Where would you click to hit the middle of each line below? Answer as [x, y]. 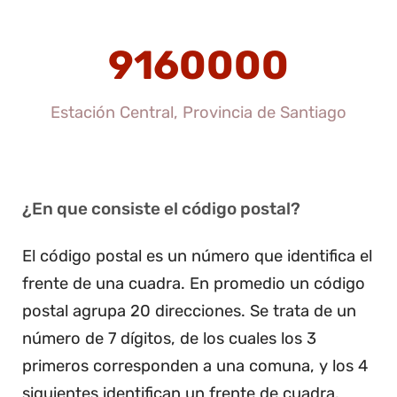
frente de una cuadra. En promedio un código [194, 283]
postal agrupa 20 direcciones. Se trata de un [189, 311]
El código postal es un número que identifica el [197, 256]
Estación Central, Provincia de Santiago [198, 112]
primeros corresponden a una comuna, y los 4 [195, 366]
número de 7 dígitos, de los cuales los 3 [169, 338]
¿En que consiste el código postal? [161, 208]
